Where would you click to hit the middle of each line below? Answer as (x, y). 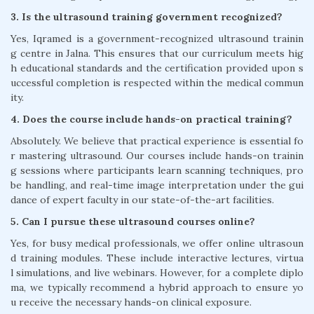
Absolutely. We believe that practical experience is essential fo (157, 141)
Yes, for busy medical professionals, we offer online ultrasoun (157, 244)
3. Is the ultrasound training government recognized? (146, 17)
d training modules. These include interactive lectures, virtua (157, 258)
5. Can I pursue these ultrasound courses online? (133, 222)
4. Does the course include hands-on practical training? (151, 120)
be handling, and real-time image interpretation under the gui (157, 185)
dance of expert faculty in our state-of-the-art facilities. (142, 200)
